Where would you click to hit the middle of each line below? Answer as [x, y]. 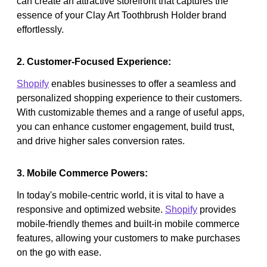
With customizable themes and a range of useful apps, [131, 112]
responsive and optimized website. [91, 209]
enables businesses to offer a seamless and [142, 83]
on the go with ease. [59, 252]
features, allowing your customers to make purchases [128, 238]
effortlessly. [40, 29]
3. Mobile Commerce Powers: [82, 173]
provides [217, 209]
